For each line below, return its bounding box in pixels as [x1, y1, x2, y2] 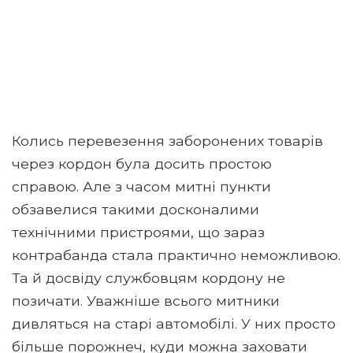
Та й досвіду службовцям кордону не [12, 269, 285, 286]
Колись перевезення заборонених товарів [12, 132, 323, 149]
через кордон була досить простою [12, 155, 272, 172]
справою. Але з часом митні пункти [12, 178, 271, 195]
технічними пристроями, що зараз [12, 224, 265, 240]
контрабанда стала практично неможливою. [12, 247, 340, 263]
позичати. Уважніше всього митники [12, 292, 280, 309]
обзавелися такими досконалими [12, 201, 259, 217]
